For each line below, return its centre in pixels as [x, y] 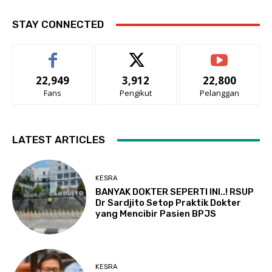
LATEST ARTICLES [59, 140]
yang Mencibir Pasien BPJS [156, 214]
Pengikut [136, 93]
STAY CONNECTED [58, 25]
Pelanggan [219, 93]
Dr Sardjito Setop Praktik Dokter [168, 203]
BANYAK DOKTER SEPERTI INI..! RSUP [175, 192]
